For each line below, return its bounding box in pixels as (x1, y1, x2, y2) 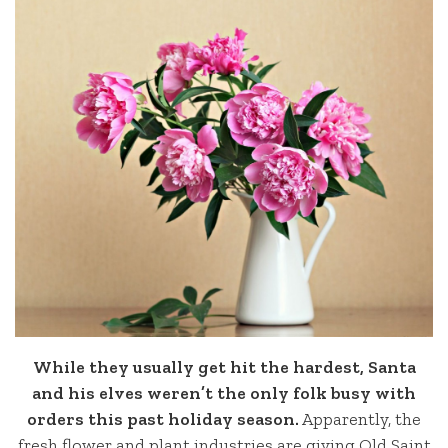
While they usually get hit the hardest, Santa (32, 355, 416, 378)
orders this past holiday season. (27, 407, 299, 430)
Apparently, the (299, 407, 421, 430)
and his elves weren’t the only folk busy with (32, 381, 416, 404)
